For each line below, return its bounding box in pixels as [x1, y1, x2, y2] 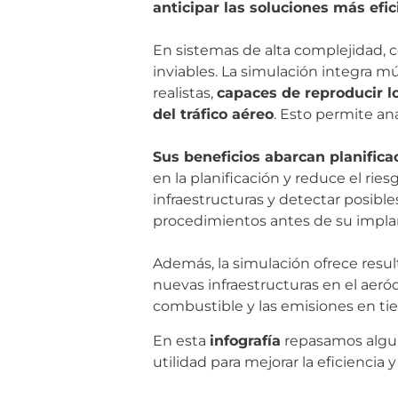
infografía [210, 331, 281, 349]
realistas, [153, 84, 217, 102]
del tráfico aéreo [153, 106, 274, 123]
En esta [153, 331, 210, 349]
